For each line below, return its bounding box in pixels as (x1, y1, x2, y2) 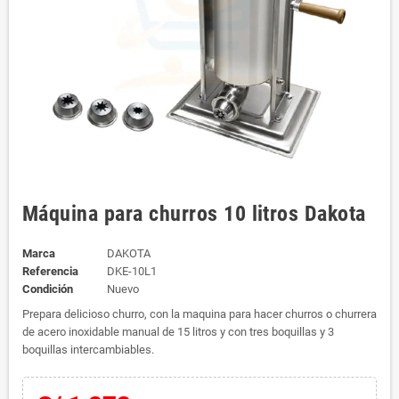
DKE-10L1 (106, 265, 157, 278)
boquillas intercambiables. (22, 343, 154, 356)
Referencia (22, 265, 78, 278)
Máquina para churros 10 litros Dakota (22, 201, 366, 226)
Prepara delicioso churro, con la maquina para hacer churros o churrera (22, 307, 377, 321)
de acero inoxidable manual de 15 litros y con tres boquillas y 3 (22, 325, 334, 338)
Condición (22, 282, 73, 296)
